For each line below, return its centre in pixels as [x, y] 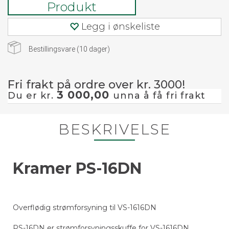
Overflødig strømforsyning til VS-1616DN [86, 208]
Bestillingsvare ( [54, 49]
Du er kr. [32, 96]
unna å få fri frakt [159, 96]
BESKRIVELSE [114, 129]
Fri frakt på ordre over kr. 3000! [96, 85]
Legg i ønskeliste [120, 27]
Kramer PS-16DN [83, 168]
